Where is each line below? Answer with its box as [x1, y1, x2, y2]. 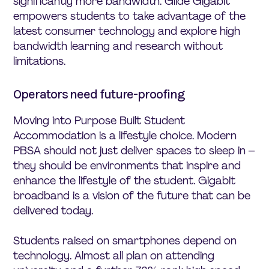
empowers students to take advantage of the [13, 8, 246, 23]
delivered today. [13, 203, 94, 218]
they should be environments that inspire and [13, 158, 241, 173]
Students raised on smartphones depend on [13, 233, 237, 248]
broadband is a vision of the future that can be [13, 188, 251, 203]
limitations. [13, 53, 66, 68]
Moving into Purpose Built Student [13, 113, 186, 128]
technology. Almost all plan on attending [13, 248, 215, 263]
